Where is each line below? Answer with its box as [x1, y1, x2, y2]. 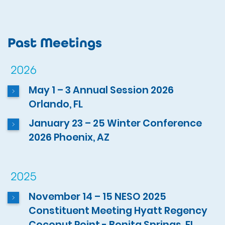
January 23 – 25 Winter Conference [29, 116, 202, 130]
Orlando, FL [29, 97, 83, 111]
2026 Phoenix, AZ [29, 130, 110, 144]
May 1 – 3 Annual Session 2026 [29, 83, 174, 97]
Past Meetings [8, 34, 102, 51]
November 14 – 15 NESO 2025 [29, 189, 167, 203]
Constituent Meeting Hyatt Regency [29, 203, 208, 217]
